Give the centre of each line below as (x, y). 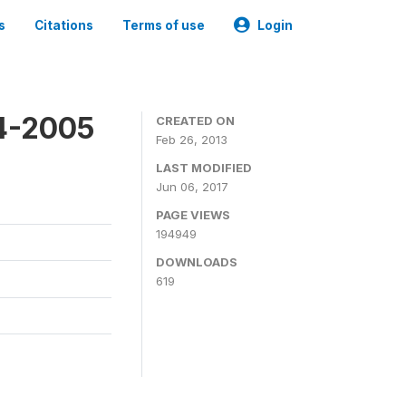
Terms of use (164, 25)
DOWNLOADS (197, 262)
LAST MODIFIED (204, 168)
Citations (64, 25)
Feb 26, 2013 (192, 140)
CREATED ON (195, 121)
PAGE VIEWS (193, 215)
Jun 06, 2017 (192, 187)
